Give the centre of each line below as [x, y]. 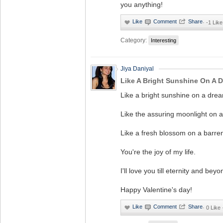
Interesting [164, 40]
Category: [134, 40]
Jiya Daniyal [137, 69]
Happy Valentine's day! [156, 190]
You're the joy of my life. [158, 152]
